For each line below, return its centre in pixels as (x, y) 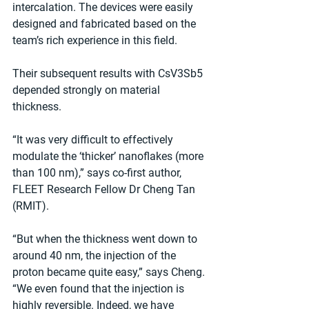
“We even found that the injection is (100, 288)
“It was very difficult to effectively (94, 139)
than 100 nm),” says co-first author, (98, 172)
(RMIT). (31, 206)
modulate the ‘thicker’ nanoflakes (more (109, 156)
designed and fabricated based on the (106, 23)
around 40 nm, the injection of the (96, 255)
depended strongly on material (88, 90)
